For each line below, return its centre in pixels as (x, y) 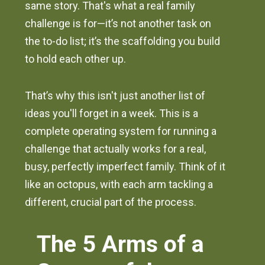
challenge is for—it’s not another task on (118, 24)
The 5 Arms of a (121, 244)
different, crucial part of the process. (111, 202)
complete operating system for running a (121, 131)
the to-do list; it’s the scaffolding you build (123, 41)
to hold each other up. (76, 59)
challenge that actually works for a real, (116, 149)
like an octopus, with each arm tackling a (119, 185)
